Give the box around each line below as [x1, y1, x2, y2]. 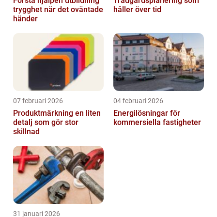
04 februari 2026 [113, 97, 163, 105]
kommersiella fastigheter [113, 118, 201, 127]
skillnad [13, 127, 40, 137]
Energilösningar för [113, 108, 180, 118]
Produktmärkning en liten [13, 108, 75, 118]
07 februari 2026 [13, 97, 63, 105]
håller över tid [113, 5, 161, 15]
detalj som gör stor [13, 118, 78, 127]
